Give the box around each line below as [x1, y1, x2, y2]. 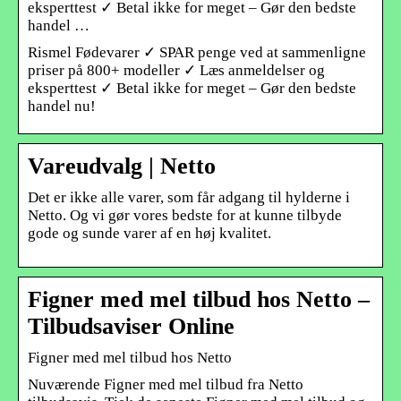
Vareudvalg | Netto [28, 152, 216, 179]
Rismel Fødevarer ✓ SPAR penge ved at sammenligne [28, 43, 366, 61]
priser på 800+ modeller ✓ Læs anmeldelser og [28, 61, 325, 79]
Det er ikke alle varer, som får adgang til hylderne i [28, 188, 350, 206]
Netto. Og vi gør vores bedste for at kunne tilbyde [28, 206, 342, 224]
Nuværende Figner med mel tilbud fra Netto [28, 375, 303, 393]
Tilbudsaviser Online [28, 312, 235, 339]
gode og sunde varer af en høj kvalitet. [28, 224, 271, 242]
